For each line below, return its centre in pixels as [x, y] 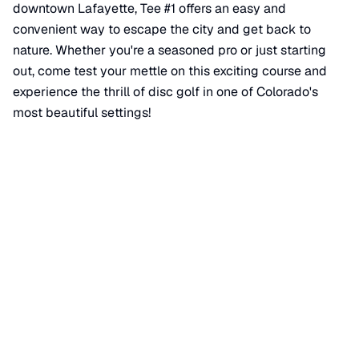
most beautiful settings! [82, 113]
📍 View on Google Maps [76, 157]
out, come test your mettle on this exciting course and [170, 71]
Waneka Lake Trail [74, 231]
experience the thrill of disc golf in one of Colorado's [165, 92]
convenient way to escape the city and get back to [162, 30]
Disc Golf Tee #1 [178, 313]
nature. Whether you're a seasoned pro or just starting [169, 50]
